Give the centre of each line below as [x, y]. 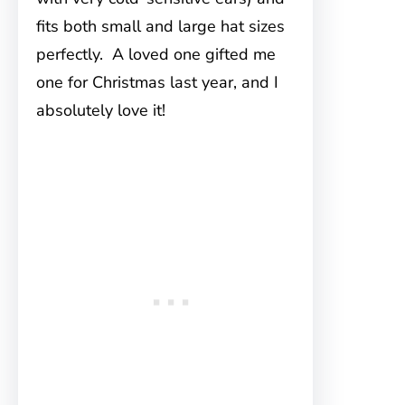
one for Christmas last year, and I [157, 82]
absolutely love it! [101, 110]
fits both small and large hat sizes [160, 26]
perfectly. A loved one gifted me [156, 54]
